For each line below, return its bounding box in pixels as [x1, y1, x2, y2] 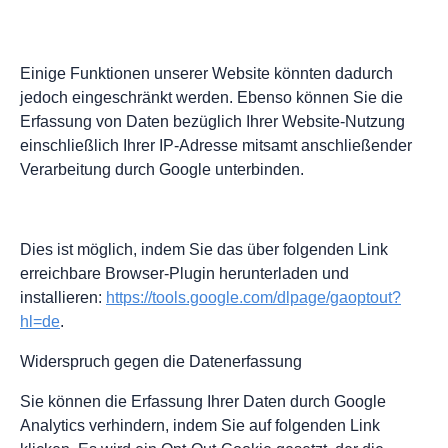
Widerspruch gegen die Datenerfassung [20, 353, 302, 371]
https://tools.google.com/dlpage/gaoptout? [106, 289, 401, 307]
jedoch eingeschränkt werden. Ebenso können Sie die [20, 89, 403, 107]
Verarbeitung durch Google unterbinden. [20, 161, 304, 179]
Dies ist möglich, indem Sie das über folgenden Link [20, 241, 388, 259]
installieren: [20, 289, 106, 307]
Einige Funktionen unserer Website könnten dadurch [20, 65, 393, 83]
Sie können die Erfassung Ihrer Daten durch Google [20, 393, 386, 411]
